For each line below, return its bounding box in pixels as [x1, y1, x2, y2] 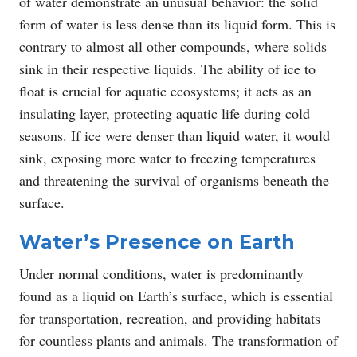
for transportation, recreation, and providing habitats [19, 308, 320, 328]
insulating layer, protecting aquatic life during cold [19, 103, 310, 123]
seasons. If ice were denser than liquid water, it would [19, 125, 330, 145]
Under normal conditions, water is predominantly [19, 263, 304, 283]
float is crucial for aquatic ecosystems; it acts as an [19, 80, 312, 100]
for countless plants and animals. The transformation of [19, 330, 338, 350]
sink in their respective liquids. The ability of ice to [19, 58, 316, 78]
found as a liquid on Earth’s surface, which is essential [19, 285, 333, 305]
